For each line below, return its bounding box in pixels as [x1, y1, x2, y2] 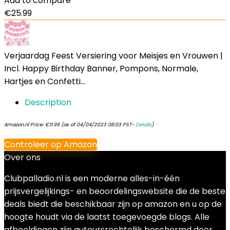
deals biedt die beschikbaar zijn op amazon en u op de [4, 198, 222, 210]
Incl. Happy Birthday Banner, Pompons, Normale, [4, 63, 198, 74]
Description [25, 97, 71, 108]
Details [136, 121, 151, 128]
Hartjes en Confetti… [4, 75, 85, 87]
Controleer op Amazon [4, 139, 97, 150]
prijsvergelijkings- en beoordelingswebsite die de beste [4, 185, 225, 197]
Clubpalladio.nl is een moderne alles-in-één [4, 172, 180, 184]
